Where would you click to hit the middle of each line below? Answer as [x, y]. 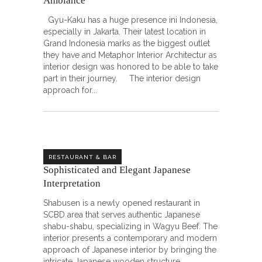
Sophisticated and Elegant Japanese [117, 170]
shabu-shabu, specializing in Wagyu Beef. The [130, 226]
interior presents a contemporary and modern [130, 238]
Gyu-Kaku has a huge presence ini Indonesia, [130, 20]
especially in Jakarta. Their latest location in [125, 32]
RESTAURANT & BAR [82, 157]
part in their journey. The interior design [122, 78]
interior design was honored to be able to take [131, 67]
